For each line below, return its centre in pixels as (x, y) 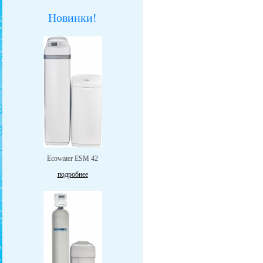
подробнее (73, 174)
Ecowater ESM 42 (73, 159)
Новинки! (73, 18)
